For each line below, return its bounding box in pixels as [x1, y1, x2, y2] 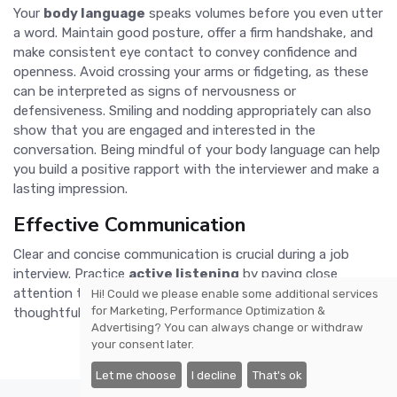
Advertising [91, 320, 155, 334]
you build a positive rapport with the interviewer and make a [13, 161, 379, 178]
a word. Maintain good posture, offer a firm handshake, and [13, 25, 373, 42]
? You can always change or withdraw [154, 320, 364, 334]
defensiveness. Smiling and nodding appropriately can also [13, 103, 371, 120]
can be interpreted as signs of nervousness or [13, 83, 296, 100]
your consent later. [91, 337, 195, 351]
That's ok [252, 368, 302, 382]
